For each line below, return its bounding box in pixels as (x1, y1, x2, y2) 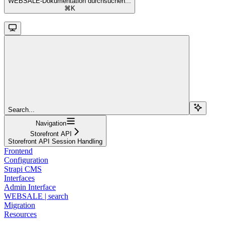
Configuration (4, 155, 48, 164)
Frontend (4, 146, 33, 155)
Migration (4, 200, 35, 209)
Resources (4, 209, 37, 218)
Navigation (35, 119, 66, 127)
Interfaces (4, 173, 35, 182)
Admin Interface (4, 182, 56, 191)
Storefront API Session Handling (8, 137, 102, 145)
